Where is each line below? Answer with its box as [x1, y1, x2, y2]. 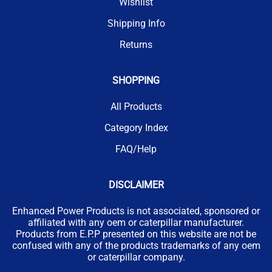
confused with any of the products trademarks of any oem [12, 239, 260, 251]
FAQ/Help [115, 143, 157, 155]
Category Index [104, 121, 168, 134]
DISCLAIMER [108, 178, 164, 191]
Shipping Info [107, 17, 165, 29]
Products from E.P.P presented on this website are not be [16, 228, 256, 240]
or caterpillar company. [87, 251, 185, 263]
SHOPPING [112, 74, 160, 86]
